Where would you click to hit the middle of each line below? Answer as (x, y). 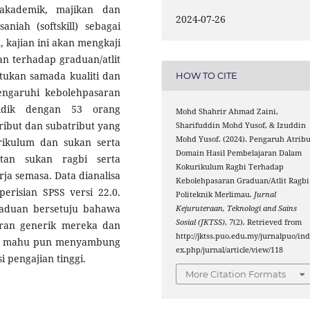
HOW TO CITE (207, 76)
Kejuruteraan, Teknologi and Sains (237, 208)
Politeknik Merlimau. (215, 194)
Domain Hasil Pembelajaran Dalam (239, 153)
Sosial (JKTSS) (201, 222)
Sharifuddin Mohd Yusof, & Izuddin (241, 125)
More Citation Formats (236, 274)
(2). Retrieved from (268, 222)
